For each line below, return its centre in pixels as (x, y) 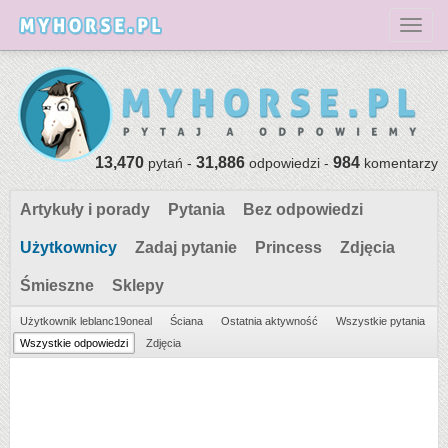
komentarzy (399, 163)
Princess (288, 247)
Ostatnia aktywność (269, 321)
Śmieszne (57, 285)
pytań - (170, 163)
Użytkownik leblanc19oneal (86, 321)
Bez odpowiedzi (303, 209)
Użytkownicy (68, 247)
